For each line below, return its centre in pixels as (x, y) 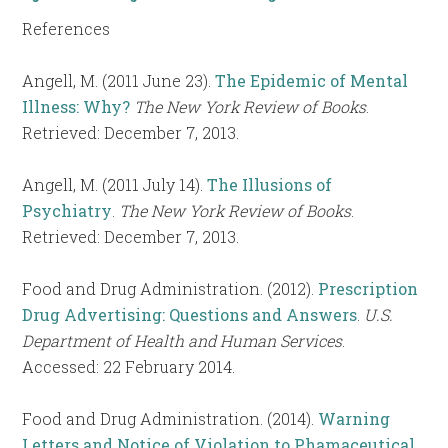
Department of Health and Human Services (182, 340)
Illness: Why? (76, 106)
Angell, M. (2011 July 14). (115, 184)
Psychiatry (67, 210)
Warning (354, 418)
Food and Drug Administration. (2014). (170, 418)
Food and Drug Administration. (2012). (170, 288)
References (66, 28)
